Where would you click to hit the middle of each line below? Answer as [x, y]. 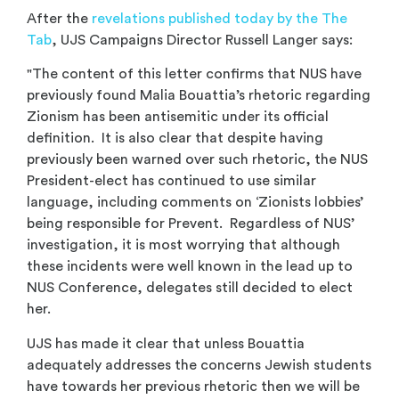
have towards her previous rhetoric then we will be [193, 386]
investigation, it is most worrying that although [183, 245]
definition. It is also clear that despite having [175, 138]
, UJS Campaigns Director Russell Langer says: [202, 40]
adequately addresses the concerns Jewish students [199, 365]
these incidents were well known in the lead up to [190, 267]
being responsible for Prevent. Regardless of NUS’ [191, 224]
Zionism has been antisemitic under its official [178, 117]
